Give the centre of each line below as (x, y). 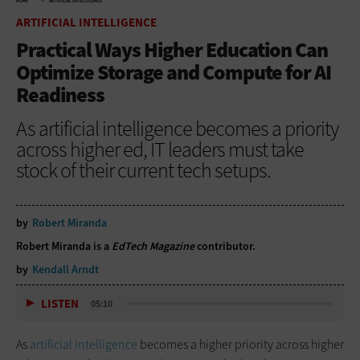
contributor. (225, 246)
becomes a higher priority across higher (241, 345)
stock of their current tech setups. (143, 170)
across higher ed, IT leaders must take (160, 149)
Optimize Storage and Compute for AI (174, 72)
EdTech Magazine (153, 246)
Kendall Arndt (65, 269)
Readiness (60, 94)
